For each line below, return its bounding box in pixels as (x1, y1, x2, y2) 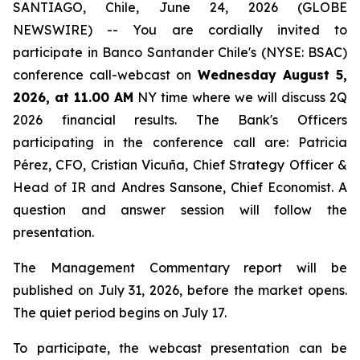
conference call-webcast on (13, 67, 198, 83)
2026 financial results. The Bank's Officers (13, 112, 347, 128)
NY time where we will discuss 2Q (133, 89, 347, 105)
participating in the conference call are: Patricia (13, 134, 347, 150)
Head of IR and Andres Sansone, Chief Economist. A (13, 179, 347, 195)
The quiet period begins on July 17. (13, 305, 227, 321)
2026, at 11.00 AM (13, 89, 133, 105)
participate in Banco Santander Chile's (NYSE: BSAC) (13, 44, 347, 60)
